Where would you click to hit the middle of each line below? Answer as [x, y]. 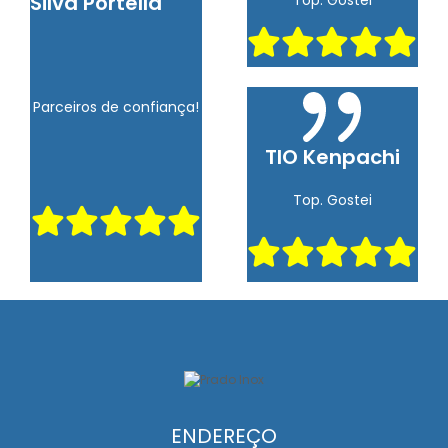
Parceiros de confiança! [115, 107]
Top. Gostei [332, 199]
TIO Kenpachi [332, 156]
